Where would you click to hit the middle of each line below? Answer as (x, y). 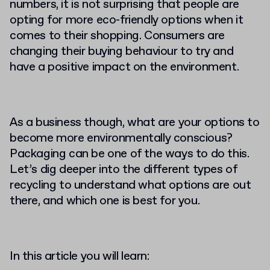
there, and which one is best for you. (105, 201)
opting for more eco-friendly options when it (127, 20)
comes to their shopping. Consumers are (117, 36)
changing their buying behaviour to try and (122, 51)
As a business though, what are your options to (135, 122)
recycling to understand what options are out (130, 185)
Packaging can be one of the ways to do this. (130, 154)
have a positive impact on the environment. (126, 67)
